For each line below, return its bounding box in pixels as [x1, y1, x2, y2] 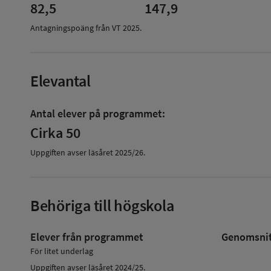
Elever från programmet [30, 229, 143, 244]
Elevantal [30, 70, 91, 91]
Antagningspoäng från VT [30, 22, 121, 33]
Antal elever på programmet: [30, 106, 165, 120]
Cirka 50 [30, 123, 80, 142]
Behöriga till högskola [30, 195, 174, 215]
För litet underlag [30, 245, 93, 256]
